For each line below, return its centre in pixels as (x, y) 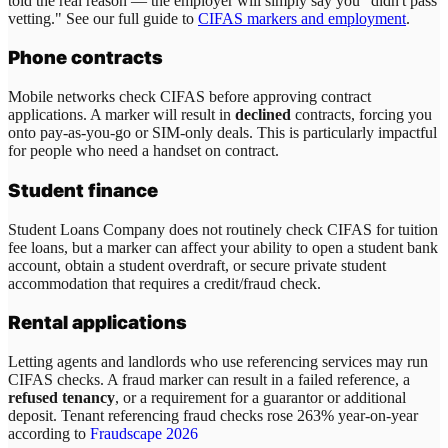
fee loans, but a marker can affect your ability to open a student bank (223, 247)
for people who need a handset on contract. (143, 151)
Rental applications (97, 323)
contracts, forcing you (361, 115)
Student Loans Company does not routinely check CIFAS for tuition (223, 229)
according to (49, 433)
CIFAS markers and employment (302, 18)
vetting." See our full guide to (103, 18)
